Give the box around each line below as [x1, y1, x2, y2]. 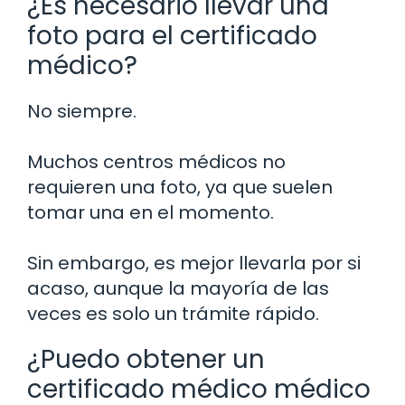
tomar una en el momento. [27, 199, 274, 225]
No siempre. [27, 98, 137, 124]
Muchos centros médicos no [27, 148, 286, 174]
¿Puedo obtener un [27, 341, 265, 377]
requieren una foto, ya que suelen [27, 174, 333, 200]
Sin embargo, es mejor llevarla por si [27, 250, 361, 276]
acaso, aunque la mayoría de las [27, 275, 329, 301]
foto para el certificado [27, 17, 317, 53]
